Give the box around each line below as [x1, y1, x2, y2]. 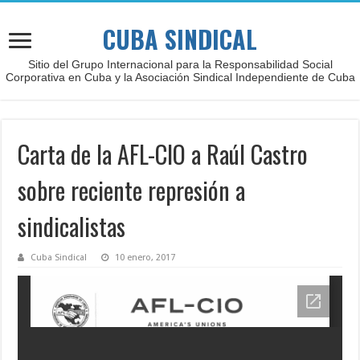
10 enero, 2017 [115, 252, 176, 263]
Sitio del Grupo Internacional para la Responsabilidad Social [27, 58, 333, 71]
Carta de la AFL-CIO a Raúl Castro [18, 136, 309, 172]
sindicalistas [18, 208, 126, 244]
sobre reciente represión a [18, 172, 246, 208]
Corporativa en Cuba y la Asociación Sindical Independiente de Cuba [5, 71, 355, 84]
